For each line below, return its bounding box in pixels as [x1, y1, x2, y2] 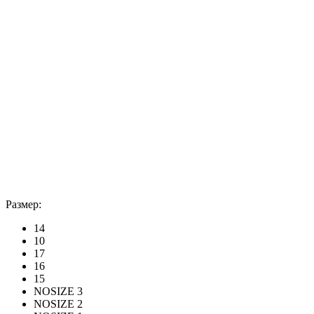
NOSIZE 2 [34, 297, 83, 310]
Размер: [6, 198, 41, 210]
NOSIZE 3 [34, 285, 83, 297]
